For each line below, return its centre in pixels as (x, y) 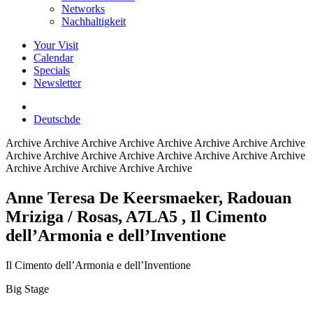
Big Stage (27, 289)
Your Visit (56, 45)
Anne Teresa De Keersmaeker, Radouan (148, 197)
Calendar (53, 58)
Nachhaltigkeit (94, 21)
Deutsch (52, 119)
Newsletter (57, 83)
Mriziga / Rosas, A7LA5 (94, 216)
